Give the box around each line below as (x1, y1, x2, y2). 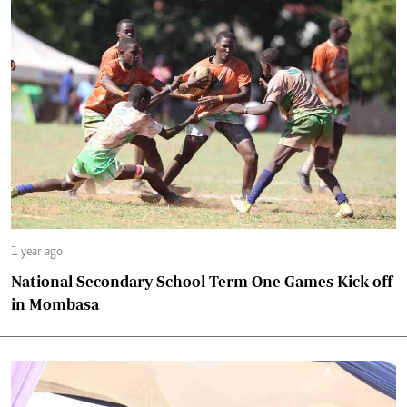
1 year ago (11, 245, 63, 259)
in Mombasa (11, 294, 99, 313)
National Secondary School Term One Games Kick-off (11, 272, 392, 290)
